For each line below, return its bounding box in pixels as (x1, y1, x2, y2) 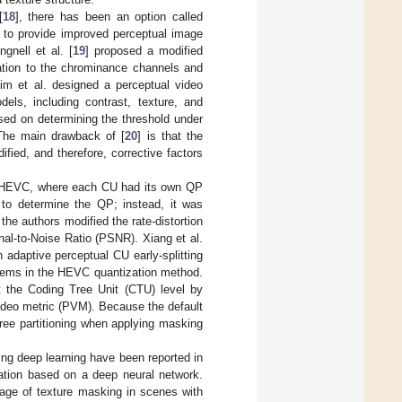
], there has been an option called (14, 9, 204, 23)
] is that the (137, 128, 204, 143)
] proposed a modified (85, 43, 204, 57)
